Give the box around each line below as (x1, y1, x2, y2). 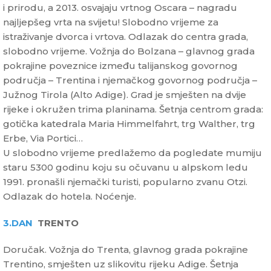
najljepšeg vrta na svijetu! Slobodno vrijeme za (3, 16, 218, 28)
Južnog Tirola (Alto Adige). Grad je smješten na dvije (3, 89, 246, 101)
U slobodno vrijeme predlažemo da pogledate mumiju (3, 147, 262, 159)
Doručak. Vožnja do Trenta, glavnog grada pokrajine (3, 244, 248, 256)
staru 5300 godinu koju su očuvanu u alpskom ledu (3, 162, 248, 174)
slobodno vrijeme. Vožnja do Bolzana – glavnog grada (3, 45, 255, 57)
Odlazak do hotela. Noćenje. (3, 191, 136, 203)
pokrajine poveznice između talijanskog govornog (3, 60, 238, 72)
